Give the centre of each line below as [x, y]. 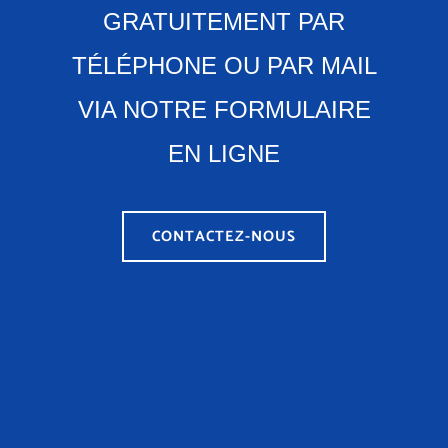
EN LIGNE [224, 153]
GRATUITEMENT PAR [224, 21]
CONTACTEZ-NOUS [224, 236]
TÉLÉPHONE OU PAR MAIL [224, 65]
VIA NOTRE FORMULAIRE [224, 109]
